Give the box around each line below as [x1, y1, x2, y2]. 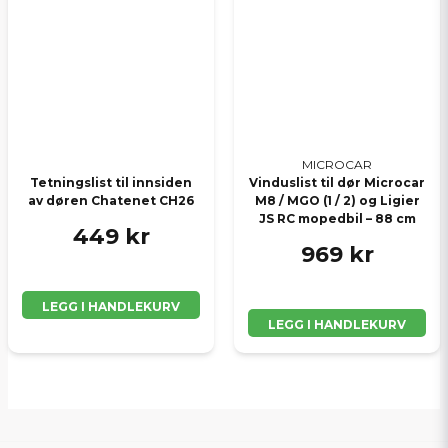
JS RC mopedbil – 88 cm [258, 210, 416, 226]
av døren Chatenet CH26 [28, 192, 194, 208]
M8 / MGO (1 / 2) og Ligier [254, 192, 420, 208]
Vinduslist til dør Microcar [249, 174, 425, 190]
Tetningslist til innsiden [30, 174, 192, 190]
